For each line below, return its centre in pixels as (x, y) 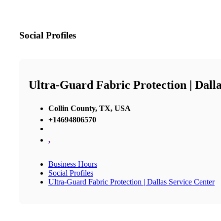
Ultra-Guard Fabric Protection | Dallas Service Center (131, 182)
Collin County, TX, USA (90, 108)
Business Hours (73, 164)
